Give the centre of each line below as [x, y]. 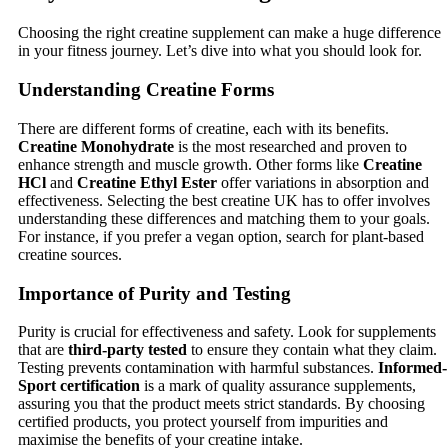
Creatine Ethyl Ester [147, 182]
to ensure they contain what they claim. [312, 350]
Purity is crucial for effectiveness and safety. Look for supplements [227, 332]
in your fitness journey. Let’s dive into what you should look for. [220, 51]
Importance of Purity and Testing [154, 293]
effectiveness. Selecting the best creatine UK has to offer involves [224, 200]
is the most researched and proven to [290, 146]
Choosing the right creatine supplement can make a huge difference [229, 33]
